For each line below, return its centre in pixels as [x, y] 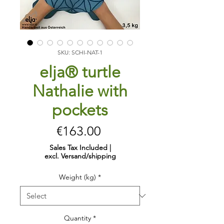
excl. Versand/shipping [80, 156]
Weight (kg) [77, 177]
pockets [80, 110]
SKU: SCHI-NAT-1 [80, 52]
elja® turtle [80, 72]
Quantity [77, 218]
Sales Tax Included [78, 148]
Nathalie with [80, 91]
